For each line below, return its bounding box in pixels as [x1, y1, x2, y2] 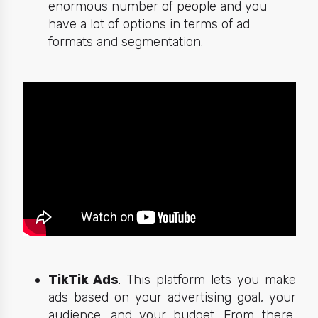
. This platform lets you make [119, 271, 296, 287]
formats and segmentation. [48, 34, 203, 50]
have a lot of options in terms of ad [48, 16, 250, 33]
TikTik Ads [48, 271, 119, 287]
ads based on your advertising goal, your [48, 289, 296, 305]
